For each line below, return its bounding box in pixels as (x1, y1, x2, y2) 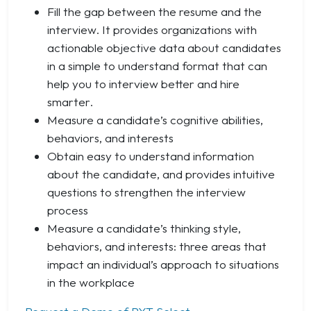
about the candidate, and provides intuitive (47, 166, 275, 181)
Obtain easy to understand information (47, 148, 254, 163)
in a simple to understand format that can (47, 58, 267, 73)
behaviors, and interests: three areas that (47, 238, 267, 253)
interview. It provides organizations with (47, 22, 257, 37)
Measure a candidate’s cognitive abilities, (47, 112, 263, 127)
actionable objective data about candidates (47, 40, 281, 55)
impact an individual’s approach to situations (47, 256, 279, 271)
